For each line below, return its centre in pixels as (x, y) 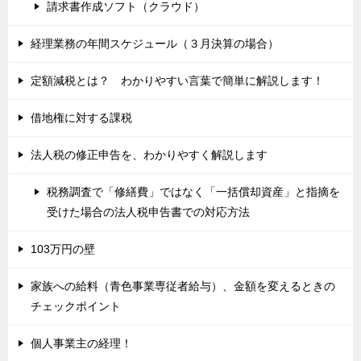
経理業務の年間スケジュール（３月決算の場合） (155, 43)
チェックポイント (76, 306)
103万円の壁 (63, 249)
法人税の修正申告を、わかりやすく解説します (149, 154)
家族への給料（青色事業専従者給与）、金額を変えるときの (183, 286)
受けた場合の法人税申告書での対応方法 (148, 212)
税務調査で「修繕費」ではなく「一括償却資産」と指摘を (193, 191)
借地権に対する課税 (81, 117)
